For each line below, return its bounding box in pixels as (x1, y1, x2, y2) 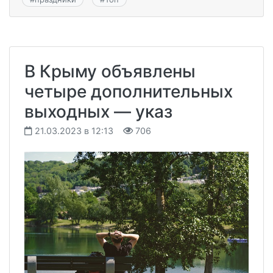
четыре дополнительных (24, 80, 233, 102)
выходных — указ (24, 101, 172, 122)
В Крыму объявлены (24, 60, 196, 82)
